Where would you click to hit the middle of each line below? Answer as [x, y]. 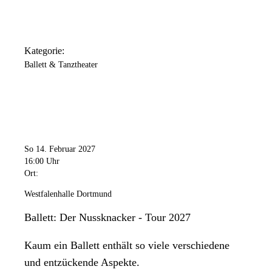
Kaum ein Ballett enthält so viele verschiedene [127, 245]
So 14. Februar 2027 [60, 149]
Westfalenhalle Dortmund [68, 194]
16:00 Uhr [42, 161]
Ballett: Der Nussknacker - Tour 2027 [107, 217]
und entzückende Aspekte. [82, 262]
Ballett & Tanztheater [61, 65]
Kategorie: [44, 51]
